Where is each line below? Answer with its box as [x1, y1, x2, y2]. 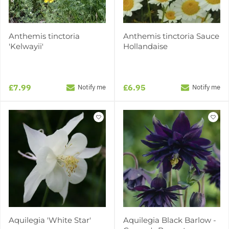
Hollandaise [123, 41, 168, 51]
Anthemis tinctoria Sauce [123, 31, 219, 41]
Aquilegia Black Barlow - [123, 215, 216, 225]
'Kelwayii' [9, 41, 43, 51]
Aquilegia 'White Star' [9, 215, 91, 225]
